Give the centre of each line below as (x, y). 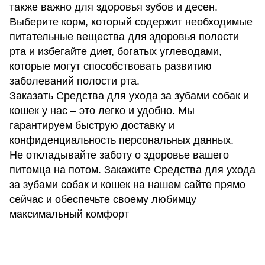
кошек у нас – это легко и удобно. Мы (102, 111)
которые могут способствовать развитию (111, 67)
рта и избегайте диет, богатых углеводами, (116, 52)
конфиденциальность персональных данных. (122, 140)
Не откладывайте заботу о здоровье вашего (119, 155)
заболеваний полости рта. (75, 81)
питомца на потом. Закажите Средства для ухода (132, 170)
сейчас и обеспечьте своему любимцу (103, 200)
